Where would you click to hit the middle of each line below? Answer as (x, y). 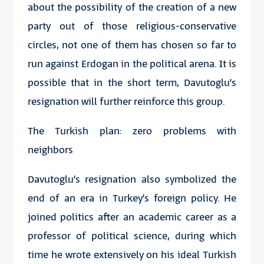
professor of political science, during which (132, 237)
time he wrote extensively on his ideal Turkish (132, 255)
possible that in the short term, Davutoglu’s (132, 83)
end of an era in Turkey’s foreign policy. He (132, 199)
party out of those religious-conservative (132, 27)
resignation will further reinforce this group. (126, 102)
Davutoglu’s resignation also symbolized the (132, 180)
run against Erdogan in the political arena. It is (132, 65)
